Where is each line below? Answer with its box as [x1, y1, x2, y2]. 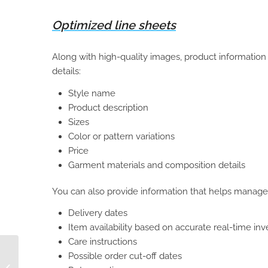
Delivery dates [68, 208, 127, 219]
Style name [68, 87, 115, 99]
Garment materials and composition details [68, 159, 245, 170]
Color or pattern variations [68, 130, 175, 142]
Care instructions [68, 236, 137, 248]
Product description [68, 102, 148, 113]
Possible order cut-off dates [68, 251, 182, 262]
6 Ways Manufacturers [21, 251, 102, 260]
